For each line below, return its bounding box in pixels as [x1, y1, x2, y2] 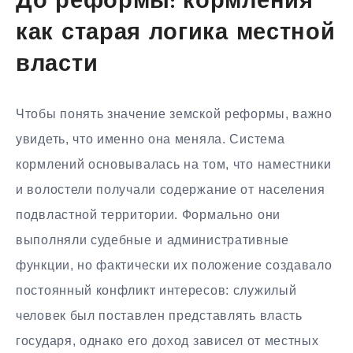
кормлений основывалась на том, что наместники [16, 157, 332, 171]
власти [16, 54, 98, 77]
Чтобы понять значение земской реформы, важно [16, 106, 333, 121]
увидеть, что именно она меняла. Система [16, 132, 285, 146]
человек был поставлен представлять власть [16, 308, 303, 322]
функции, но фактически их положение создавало [16, 258, 333, 272]
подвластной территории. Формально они [16, 207, 281, 221]
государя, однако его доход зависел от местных [16, 333, 319, 347]
